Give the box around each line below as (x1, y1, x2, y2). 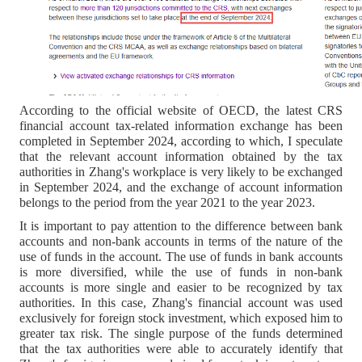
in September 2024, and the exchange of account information (19, 180, 343, 195)
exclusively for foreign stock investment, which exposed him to (19, 310, 343, 325)
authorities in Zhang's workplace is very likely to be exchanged (19, 165, 343, 179)
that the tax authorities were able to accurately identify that (19, 341, 343, 356)
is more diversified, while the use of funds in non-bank (19, 264, 343, 279)
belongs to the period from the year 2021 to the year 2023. (19, 196, 315, 210)
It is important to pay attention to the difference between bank (19, 218, 343, 233)
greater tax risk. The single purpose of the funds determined (19, 326, 343, 340)
